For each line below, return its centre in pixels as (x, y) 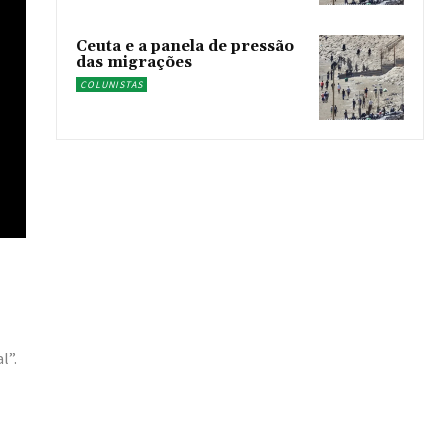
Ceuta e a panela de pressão (185, 47)
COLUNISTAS (112, 85)
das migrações (134, 63)
